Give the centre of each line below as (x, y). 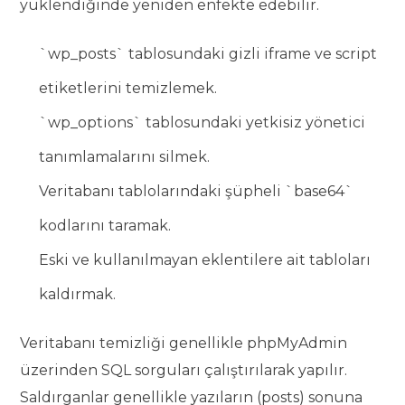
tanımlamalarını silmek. (125, 157)
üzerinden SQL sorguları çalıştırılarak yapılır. (184, 371)
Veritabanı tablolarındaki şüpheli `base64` (197, 192)
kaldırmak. (78, 295)
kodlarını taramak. (105, 226)
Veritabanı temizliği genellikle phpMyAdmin (184, 344)
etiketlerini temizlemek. (128, 89)
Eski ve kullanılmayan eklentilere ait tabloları (205, 260)
